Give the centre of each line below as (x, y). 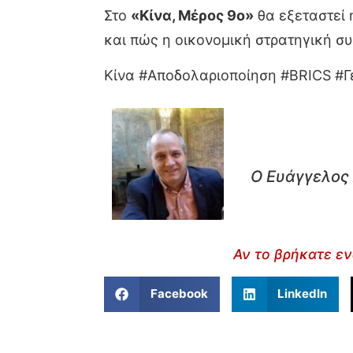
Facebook (179, 294)
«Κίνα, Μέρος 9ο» (192, 16)
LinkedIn (302, 294)
